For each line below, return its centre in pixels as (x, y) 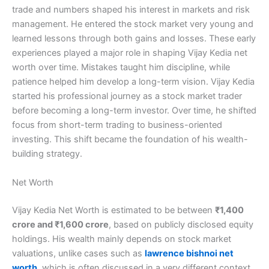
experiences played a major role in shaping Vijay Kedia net (130, 53)
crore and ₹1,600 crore (60, 224)
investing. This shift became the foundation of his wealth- (130, 140)
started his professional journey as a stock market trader (127, 96)
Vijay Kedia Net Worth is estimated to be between (113, 210)
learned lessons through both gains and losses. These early (134, 39)
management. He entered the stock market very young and (133, 24)
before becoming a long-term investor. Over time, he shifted (134, 111)
